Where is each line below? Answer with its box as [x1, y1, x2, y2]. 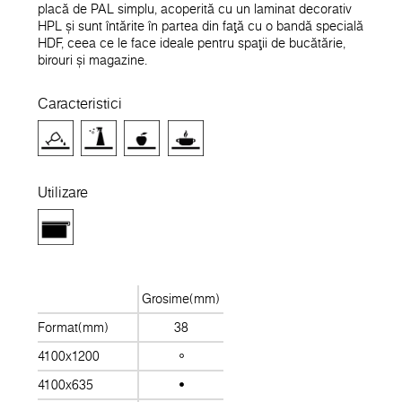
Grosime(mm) [142, 289, 221, 308]
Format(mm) [38, 318, 109, 336]
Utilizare [38, 181, 88, 202]
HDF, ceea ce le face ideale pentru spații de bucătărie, [38, 34, 345, 53]
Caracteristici [38, 92, 122, 113]
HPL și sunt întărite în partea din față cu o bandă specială [38, 17, 363, 36]
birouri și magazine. [38, 51, 147, 70]
